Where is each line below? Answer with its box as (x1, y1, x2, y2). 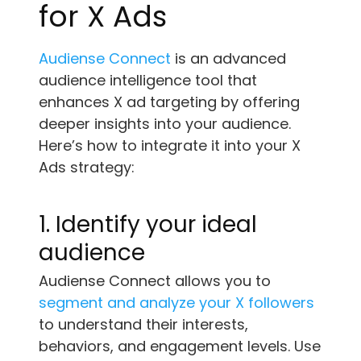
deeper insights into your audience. (39, 113, 291, 134)
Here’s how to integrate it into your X (39, 135, 301, 156)
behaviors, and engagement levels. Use (39, 335, 321, 356)
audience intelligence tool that (39, 69, 257, 90)
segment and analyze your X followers (39, 292, 314, 313)
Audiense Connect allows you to (39, 270, 271, 291)
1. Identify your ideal (39, 208, 257, 240)
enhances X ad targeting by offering (39, 91, 300, 112)
